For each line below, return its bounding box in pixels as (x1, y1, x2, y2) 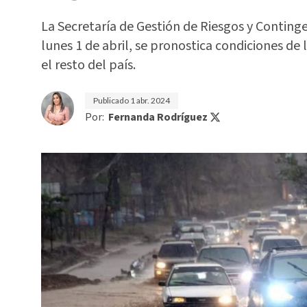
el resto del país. (41, 56, 136, 75)
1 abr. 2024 (130, 95, 170, 106)
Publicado (93, 95, 130, 106)
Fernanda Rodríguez (108, 110, 208, 125)
